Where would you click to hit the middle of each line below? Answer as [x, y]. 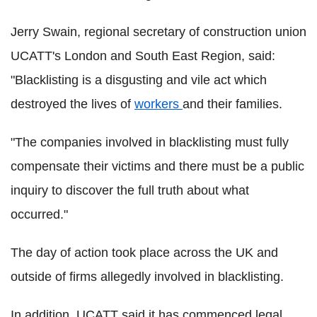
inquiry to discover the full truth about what [130, 190]
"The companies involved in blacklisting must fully [150, 142]
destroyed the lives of [73, 104]
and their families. [232, 104]
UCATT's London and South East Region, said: [143, 56]
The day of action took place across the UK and [144, 252]
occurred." [39, 214]
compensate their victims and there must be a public [157, 166]
